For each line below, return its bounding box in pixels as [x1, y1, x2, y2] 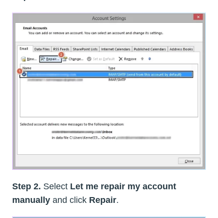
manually [12, 195, 50, 205]
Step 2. [12, 181, 41, 191]
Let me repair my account [70, 181, 176, 191]
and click [50, 195, 89, 205]
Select [41, 181, 70, 191]
